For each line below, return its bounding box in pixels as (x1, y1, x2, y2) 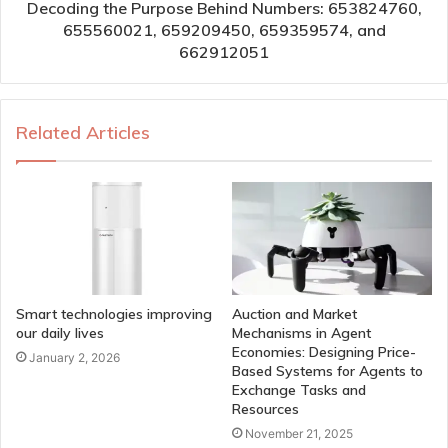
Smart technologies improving (16, 304, 212, 323)
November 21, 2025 (245, 425, 353, 441)
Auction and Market (232, 304, 357, 323)
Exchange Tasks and (232, 380, 366, 399)
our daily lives (16, 323, 104, 342)
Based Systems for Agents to (232, 361, 423, 380)
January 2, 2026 (29, 349, 120, 365)
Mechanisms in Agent (232, 323, 371, 342)
